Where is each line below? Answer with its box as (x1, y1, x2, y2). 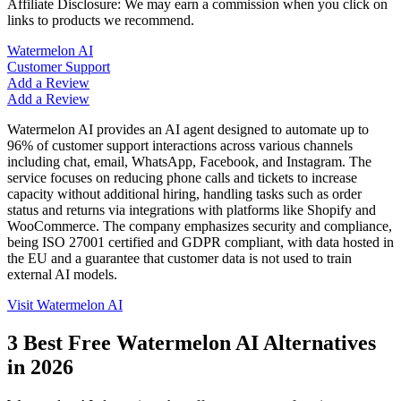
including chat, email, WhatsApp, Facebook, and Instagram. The (7, 153, 371, 169)
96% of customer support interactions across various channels (7, 137, 353, 153)
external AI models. (7, 266, 117, 282)
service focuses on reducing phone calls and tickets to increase (7, 169, 357, 185)
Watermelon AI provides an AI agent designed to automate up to (7, 121, 369, 137)
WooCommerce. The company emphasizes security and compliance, (7, 218, 392, 234)
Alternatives (259, 330, 376, 354)
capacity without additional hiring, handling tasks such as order (7, 185, 362, 201)
